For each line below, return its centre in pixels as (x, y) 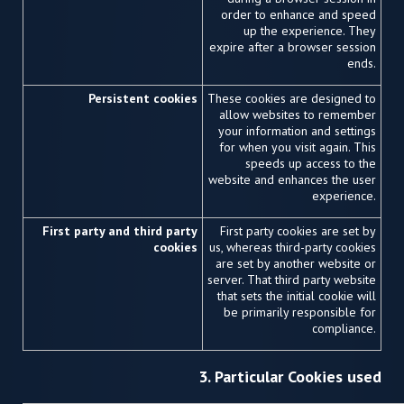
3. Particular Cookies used (290, 376)
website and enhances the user (292, 179)
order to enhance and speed (298, 14)
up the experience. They (310, 31)
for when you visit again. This (298, 147)
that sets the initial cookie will (297, 296)
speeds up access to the (311, 163)
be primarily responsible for (300, 312)
